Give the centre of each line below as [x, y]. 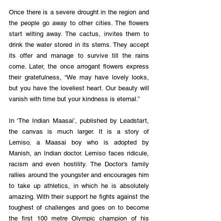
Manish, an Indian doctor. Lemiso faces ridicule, [79, 153]
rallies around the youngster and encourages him [79, 175]
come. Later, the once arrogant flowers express [79, 67]
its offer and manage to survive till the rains [79, 56]
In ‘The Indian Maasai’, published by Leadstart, [79, 121]
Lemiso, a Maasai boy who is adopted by [79, 143]
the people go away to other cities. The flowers [79, 23]
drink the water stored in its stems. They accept [79, 45]
